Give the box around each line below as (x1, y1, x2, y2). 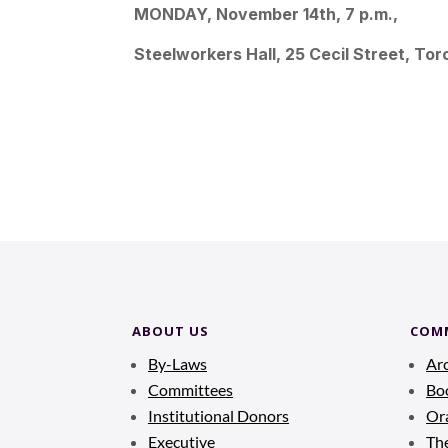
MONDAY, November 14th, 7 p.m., (134, 4, 399, 24)
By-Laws (148, 353, 207, 373)
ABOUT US (132, 321, 209, 340)
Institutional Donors (148, 405, 289, 425)
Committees (148, 379, 233, 399)
